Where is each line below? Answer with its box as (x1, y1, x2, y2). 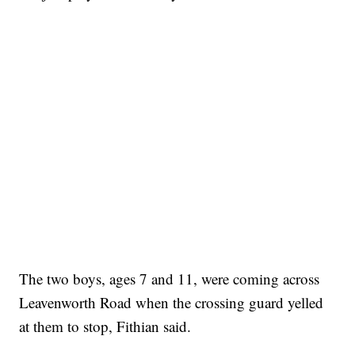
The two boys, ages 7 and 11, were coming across (19, 269, 320, 289)
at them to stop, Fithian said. (19, 316, 192, 337)
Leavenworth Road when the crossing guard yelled (19, 292, 324, 313)
